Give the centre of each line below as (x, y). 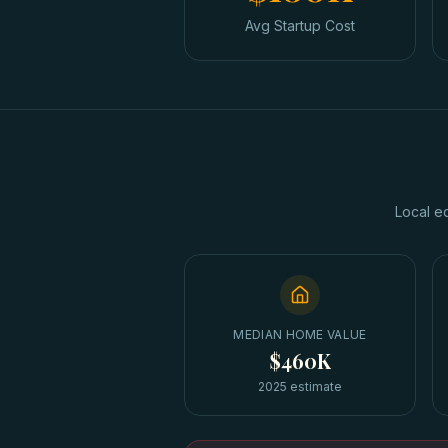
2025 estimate (300, 386)
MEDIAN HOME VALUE (300, 334)
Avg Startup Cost (300, 25)
